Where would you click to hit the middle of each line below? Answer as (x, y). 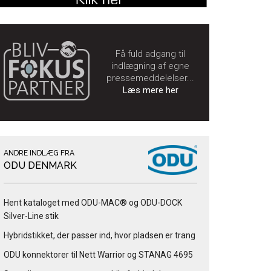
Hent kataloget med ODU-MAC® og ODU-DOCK (93, 202)
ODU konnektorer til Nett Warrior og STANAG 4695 (98, 254)
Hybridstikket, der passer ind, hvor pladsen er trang (100, 235)
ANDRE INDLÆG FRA (39, 153)
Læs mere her (150, 90)
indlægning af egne (150, 66)
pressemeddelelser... (150, 78)
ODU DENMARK (40, 165)
